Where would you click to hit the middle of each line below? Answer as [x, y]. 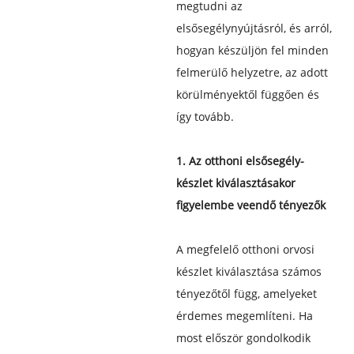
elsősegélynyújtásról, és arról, [254, 28]
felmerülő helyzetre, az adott [252, 72]
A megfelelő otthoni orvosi [245, 249]
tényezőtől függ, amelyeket [246, 293]
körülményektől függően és [247, 94]
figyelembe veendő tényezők [250, 205]
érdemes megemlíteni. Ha [244, 315]
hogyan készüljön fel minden [252, 50]
